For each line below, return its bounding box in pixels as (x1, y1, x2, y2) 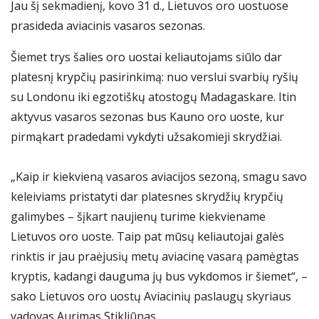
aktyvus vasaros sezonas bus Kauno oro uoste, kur (11, 109, 284, 125)
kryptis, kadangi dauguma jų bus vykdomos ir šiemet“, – (11, 268, 308, 285)
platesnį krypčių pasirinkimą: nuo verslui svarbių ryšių (11, 69, 298, 85)
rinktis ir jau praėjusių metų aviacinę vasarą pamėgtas (11, 249, 299, 265)
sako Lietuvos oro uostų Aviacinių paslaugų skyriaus (11, 288, 291, 305)
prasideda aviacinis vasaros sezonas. (11, 18, 205, 34)
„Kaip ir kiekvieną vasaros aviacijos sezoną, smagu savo (11, 169, 307, 185)
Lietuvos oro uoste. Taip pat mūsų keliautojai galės (11, 229, 284, 245)
